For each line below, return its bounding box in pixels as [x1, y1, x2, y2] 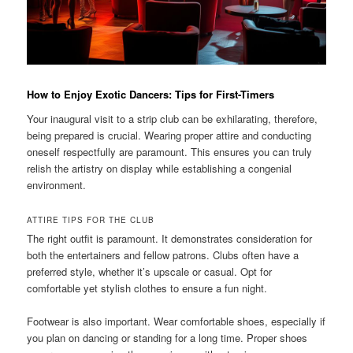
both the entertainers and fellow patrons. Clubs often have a [27, 247, 299, 263]
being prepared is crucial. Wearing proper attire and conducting [27, 128, 312, 143]
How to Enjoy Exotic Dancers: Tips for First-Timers [27, 86, 275, 102]
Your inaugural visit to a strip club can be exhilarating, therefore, [27, 111, 318, 127]
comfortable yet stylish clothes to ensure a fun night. [27, 281, 268, 296]
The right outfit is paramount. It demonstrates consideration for [27, 231, 313, 247]
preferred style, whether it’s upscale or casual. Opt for [27, 264, 273, 280]
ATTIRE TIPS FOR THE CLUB [27, 214, 155, 226]
